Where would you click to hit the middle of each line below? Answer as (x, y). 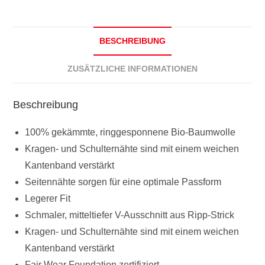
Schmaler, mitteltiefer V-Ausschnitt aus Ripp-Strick (130, 215)
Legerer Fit (48, 198)
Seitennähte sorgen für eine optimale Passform (123, 182)
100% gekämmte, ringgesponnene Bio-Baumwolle (130, 132)
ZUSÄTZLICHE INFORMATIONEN (132, 68)
